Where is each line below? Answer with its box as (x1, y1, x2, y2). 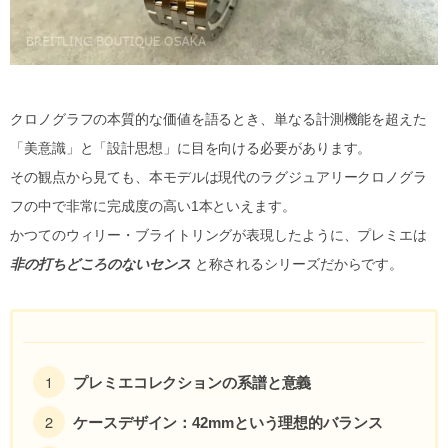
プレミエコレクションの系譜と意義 (73, 374, 312, 392)
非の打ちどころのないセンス (10, 256, 191, 273)
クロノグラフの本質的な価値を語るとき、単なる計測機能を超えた (10, 111, 427, 128)
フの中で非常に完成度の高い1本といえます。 (10, 198, 296, 215)
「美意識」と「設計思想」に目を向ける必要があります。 (10, 140, 372, 157)
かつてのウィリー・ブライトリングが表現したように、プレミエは (10, 227, 427, 244)
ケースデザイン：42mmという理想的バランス (73, 414, 383, 432)
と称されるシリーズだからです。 (190, 256, 404, 273)
